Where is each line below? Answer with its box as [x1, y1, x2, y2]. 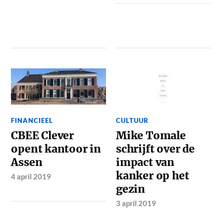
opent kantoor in [11, 142, 102, 156]
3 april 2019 [116, 199, 157, 208]
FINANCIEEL [11, 116, 54, 125]
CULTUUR [116, 116, 149, 125]
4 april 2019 [11, 172, 52, 181]
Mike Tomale [116, 129, 186, 143]
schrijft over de [116, 142, 195, 156]
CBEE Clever [11, 129, 74, 143]
